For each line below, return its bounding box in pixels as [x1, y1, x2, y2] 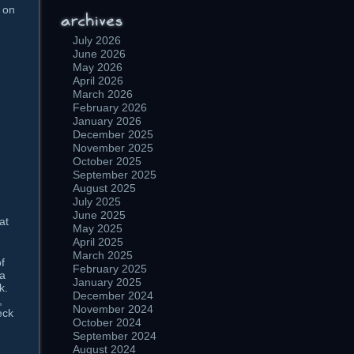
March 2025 [73, 249, 133, 262]
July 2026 [73, 34, 121, 47]
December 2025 [73, 128, 153, 141]
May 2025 [73, 222, 122, 235]
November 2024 [73, 303, 153, 315]
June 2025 [73, 209, 126, 221]
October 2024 [73, 316, 141, 329]
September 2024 [73, 330, 156, 342]
